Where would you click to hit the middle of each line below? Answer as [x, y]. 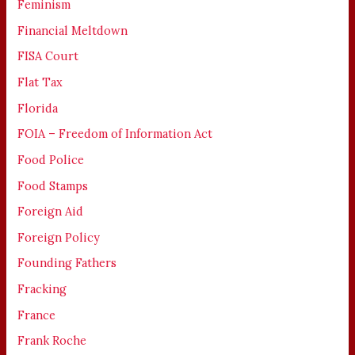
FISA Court [48, 56]
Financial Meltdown [73, 30]
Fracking [42, 289]
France [37, 315]
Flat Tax [40, 82]
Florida [38, 108]
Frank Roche [52, 341]
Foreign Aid [51, 212]
